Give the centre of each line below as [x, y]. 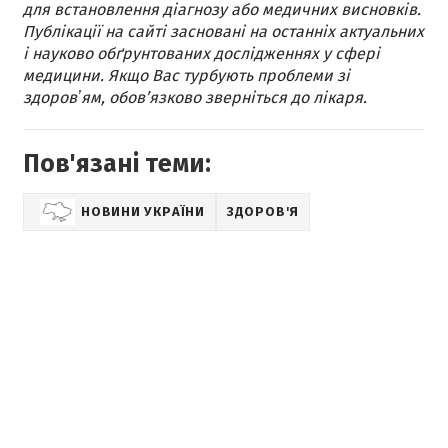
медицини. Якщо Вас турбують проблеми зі [186, 75]
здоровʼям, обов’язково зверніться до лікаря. [195, 97]
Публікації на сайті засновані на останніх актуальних [223, 31]
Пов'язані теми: [117, 163]
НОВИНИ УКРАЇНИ [143, 211]
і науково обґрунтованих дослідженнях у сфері [201, 53]
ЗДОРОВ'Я [263, 211]
